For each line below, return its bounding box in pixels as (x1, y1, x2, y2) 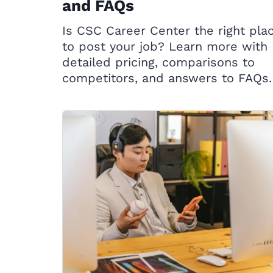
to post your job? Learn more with (62, 39, 268, 54)
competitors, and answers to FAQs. (62, 71, 272, 85)
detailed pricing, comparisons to (62, 55, 255, 69)
